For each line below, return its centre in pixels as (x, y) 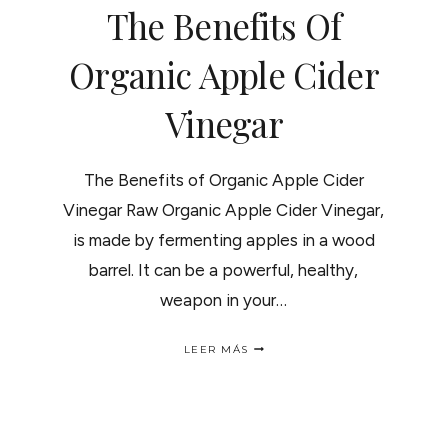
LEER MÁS (216, 349)
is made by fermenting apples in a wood (223, 239)
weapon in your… (224, 299)
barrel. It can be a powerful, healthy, (224, 269)
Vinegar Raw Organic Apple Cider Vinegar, (224, 209)
